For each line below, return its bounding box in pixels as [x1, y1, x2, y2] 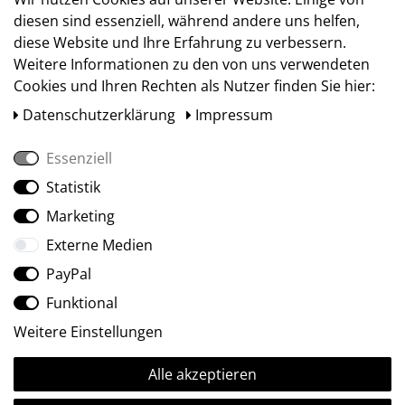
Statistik [46, 177, 100, 197]
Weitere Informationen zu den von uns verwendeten [14, 54, 370, 74]
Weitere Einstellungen [14, 322, 163, 342]
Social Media [28, 194, 114, 215]
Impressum [195, 105, 273, 125]
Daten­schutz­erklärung [23, 105, 179, 125]
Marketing [46, 206, 115, 226]
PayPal [46, 264, 91, 284]
